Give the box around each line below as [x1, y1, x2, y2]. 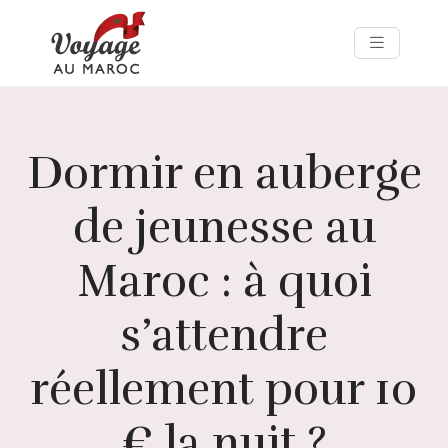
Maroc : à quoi [76, 253, 372, 309]
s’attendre [120, 307, 328, 363]
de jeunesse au [72, 199, 376, 255]
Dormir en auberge [26, 145, 422, 201]
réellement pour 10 [30, 361, 418, 417]
